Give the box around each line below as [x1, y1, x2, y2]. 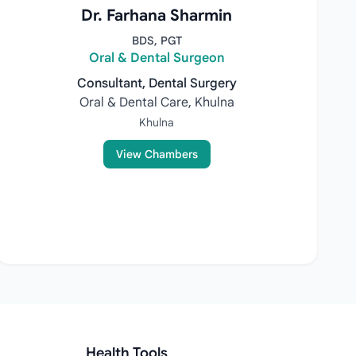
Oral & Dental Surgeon [88, 50, 225, 66]
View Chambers [115, 147, 198, 161]
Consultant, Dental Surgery [76, 75, 237, 91]
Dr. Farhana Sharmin [81, 6, 233, 25]
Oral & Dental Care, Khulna [79, 95, 234, 110]
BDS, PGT [131, 33, 182, 48]
